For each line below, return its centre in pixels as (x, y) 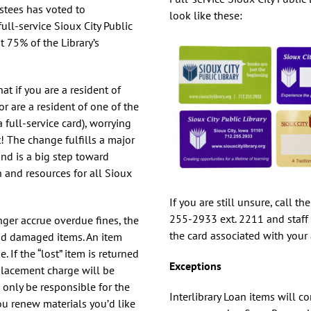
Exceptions (196, 266)
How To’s (183, 67)
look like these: (206, 15)
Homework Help (202, 35)
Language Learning (210, 99)
